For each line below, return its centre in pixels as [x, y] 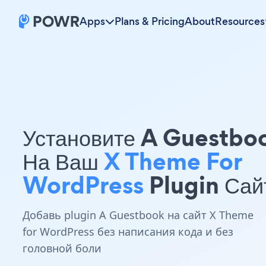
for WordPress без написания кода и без [128, 232]
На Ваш [63, 161]
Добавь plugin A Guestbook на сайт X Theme [138, 215]
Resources [240, 21]
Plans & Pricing [150, 21]
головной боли [62, 248]
